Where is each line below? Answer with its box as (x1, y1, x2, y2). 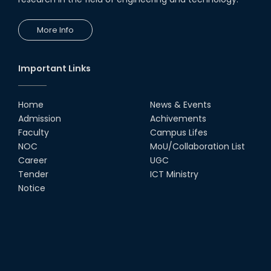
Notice (18, 182, 45, 195)
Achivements (150, 113, 206, 125)
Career (18, 154, 47, 167)
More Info (37, 24, 74, 36)
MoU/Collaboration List (150, 140, 245, 153)
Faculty (18, 126, 49, 139)
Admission (18, 113, 61, 125)
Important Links (18, 62, 91, 75)
